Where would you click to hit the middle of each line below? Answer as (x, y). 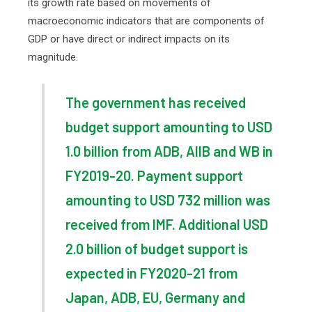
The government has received (156, 102)
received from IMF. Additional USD (167, 224)
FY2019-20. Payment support (154, 175)
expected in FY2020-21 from (151, 273)
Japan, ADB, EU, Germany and (155, 297)
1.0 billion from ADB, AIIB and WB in (169, 151)
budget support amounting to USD (169, 127)
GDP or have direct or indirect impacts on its (129, 39)
